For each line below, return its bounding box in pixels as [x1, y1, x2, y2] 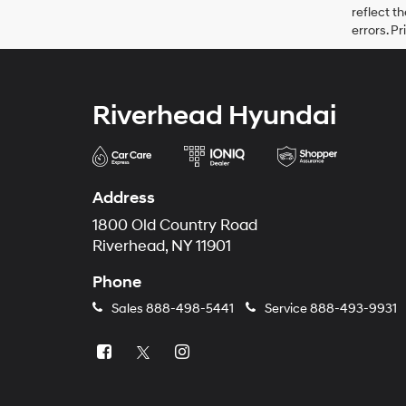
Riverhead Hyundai [92, 99, 336, 132]
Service [262, 301, 310, 316]
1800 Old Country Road [92, 217, 257, 235]
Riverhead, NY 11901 [92, 237, 231, 256]
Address [92, 188, 155, 208]
